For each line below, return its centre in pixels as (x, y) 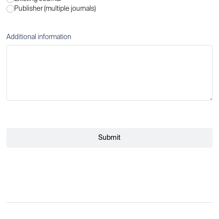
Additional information (39, 37)
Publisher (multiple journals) (55, 9)
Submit (109, 138)
